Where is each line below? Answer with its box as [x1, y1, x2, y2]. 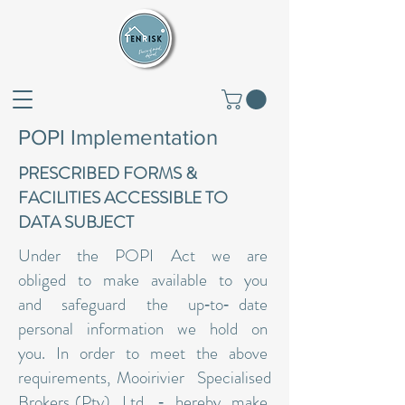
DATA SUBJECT [18, 210, 137, 235]
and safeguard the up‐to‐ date [18, 292, 271, 317]
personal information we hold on [18, 316, 271, 342]
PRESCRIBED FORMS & [18, 161, 197, 186]
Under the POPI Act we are [18, 243, 271, 268]
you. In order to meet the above [18, 341, 271, 366]
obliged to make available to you [18, 268, 271, 293]
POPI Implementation [18, 125, 223, 150]
